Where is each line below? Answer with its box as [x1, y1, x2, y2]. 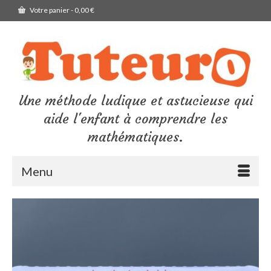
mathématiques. [88, 129, 183, 145]
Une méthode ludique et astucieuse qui [18, 93, 253, 109]
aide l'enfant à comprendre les [44, 111, 227, 127]
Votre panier [28, 5, 71, 15]
